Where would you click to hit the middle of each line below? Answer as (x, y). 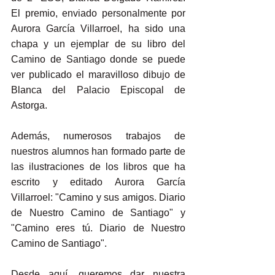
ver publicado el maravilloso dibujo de (98, 74)
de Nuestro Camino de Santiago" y (98, 212)
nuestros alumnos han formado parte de (98, 151)
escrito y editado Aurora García (98, 182)
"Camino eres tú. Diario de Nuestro (98, 228)
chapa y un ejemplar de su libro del (98, 44)
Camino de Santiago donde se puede (98, 59)
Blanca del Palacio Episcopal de (98, 90)
